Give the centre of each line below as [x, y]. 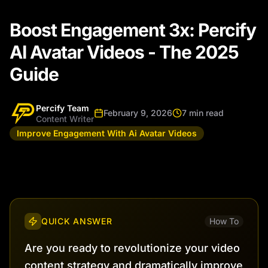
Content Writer [65, 119]
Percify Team [63, 108]
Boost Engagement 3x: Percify [133, 30]
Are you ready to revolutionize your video [132, 248]
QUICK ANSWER [77, 221]
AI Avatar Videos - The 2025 [124, 52]
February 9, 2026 [138, 113]
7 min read [203, 113]
